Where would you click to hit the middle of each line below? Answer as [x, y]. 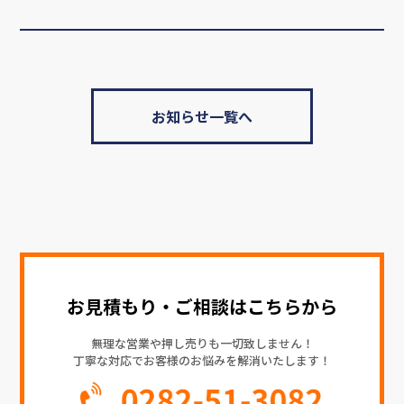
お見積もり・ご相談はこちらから [202, 307]
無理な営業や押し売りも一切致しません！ [202, 344]
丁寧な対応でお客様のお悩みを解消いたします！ [202, 361]
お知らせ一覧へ [202, 117]
